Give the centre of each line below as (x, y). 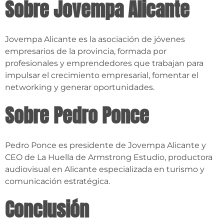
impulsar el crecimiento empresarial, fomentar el (102, 75)
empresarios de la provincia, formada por (86, 51)
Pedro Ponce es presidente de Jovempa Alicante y (105, 145)
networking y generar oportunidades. (80, 87)
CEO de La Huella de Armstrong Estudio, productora (109, 157)
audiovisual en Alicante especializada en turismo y (105, 169)
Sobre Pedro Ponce (77, 116)
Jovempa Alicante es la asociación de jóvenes (95, 39)
